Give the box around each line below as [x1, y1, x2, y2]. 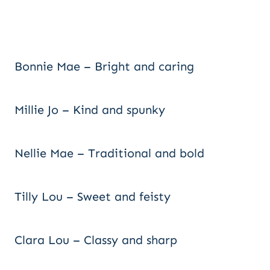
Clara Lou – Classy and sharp [14, 233, 177, 247]
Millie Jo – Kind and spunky [14, 102, 165, 117]
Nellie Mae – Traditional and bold [14, 146, 204, 160]
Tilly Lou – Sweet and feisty [14, 189, 171, 204]
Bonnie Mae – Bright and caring [14, 59, 194, 74]
